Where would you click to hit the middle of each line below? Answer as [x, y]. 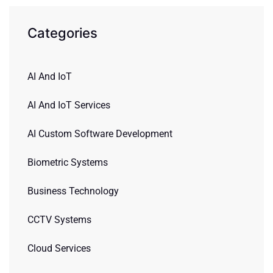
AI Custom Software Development [100, 134]
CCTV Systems [59, 220]
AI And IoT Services [69, 105]
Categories [62, 33]
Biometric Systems [68, 162]
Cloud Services [59, 248]
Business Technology [73, 191]
